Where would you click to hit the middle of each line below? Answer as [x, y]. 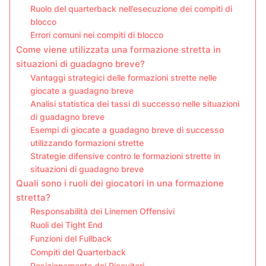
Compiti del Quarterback [78, 252]
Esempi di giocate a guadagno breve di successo [127, 130]
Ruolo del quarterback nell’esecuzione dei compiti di [132, 9]
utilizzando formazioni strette [87, 143]
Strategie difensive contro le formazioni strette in [126, 156]
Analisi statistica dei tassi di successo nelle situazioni [135, 104]
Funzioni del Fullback [71, 239]
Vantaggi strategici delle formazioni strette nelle [124, 78]
